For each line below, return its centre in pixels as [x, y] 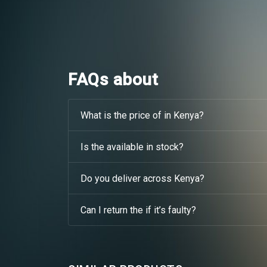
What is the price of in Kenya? [184, 115]
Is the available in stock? [145, 147]
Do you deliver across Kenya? [174, 178]
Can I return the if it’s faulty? [171, 210]
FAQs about [113, 80]
